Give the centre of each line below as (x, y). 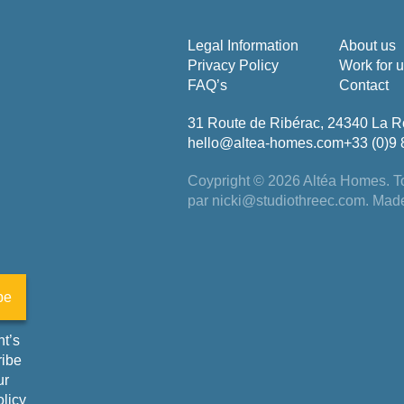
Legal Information (243, 46)
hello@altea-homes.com (265, 143)
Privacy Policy (233, 65)
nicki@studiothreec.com (288, 201)
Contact (363, 85)
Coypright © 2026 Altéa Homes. (288, 181)
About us (367, 46)
